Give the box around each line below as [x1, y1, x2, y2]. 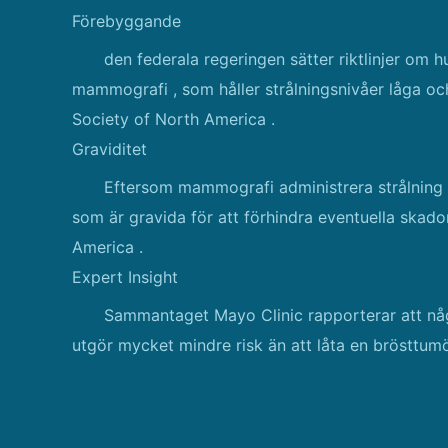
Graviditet [72, 139, 147, 159]
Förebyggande [72, 11, 181, 31]
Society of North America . [72, 109, 275, 129]
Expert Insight [72, 267, 178, 287]
